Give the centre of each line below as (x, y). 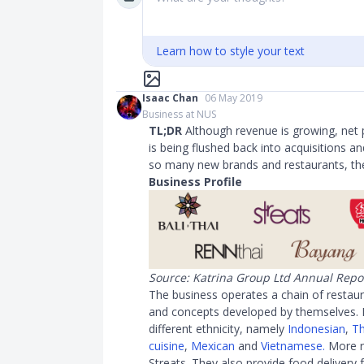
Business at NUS (179, 114)
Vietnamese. (293, 345)
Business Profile (195, 182)
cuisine (167, 345)
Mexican (213, 345)
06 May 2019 (234, 98)
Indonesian (316, 328)
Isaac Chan (170, 98)
